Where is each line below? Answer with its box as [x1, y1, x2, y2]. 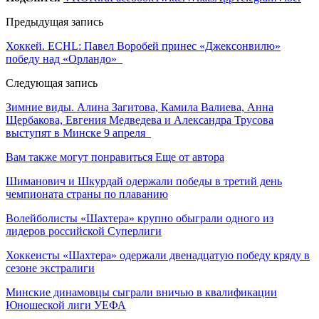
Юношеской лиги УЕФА [6, 298, 126, 311]
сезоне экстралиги [6, 261, 95, 274]
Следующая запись [6, 76, 98, 89]
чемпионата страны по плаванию [6, 187, 168, 200]
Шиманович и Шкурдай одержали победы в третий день [6, 174, 282, 187]
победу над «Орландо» [6, 52, 122, 65]
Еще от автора [155, 150, 224, 163]
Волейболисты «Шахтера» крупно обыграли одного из [6, 211, 273, 224]
